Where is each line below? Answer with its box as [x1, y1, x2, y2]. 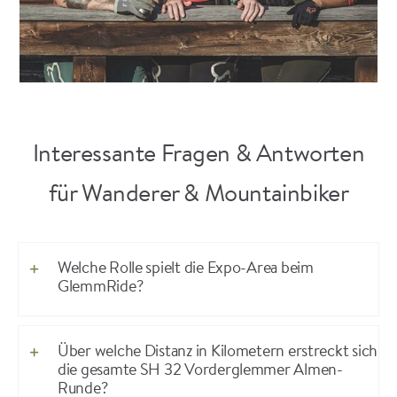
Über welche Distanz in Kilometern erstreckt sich [57, 345, 378, 362]
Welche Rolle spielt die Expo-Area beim [57, 261, 314, 278]
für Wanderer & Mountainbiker [48, 183, 349, 208]
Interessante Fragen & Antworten [32, 144, 365, 168]
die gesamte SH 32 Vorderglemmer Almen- [57, 363, 343, 380]
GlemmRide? [57, 280, 144, 297]
